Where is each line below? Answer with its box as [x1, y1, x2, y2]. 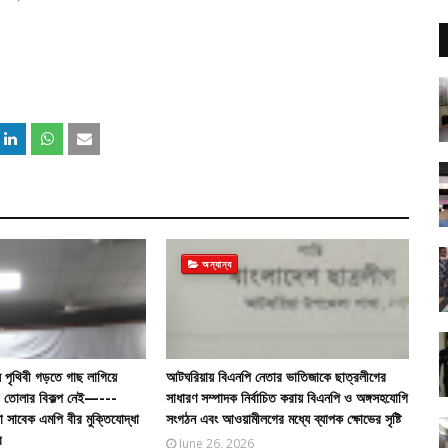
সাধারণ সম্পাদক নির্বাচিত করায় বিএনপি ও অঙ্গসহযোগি [165, 388, 408, 407]
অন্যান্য [202, 257, 232, 271]
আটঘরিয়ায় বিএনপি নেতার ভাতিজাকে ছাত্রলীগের [165, 367, 386, 386]
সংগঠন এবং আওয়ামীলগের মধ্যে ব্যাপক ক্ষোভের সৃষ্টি [165, 409, 401, 428]
